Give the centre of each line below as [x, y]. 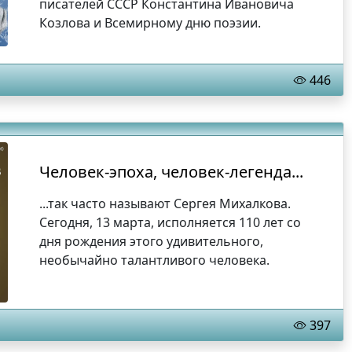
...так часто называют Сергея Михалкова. [165, 203]
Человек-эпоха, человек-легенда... [172, 172]
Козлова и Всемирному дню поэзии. [150, 23]
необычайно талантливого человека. [155, 260]
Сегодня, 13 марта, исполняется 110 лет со [170, 222]
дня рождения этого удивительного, [152, 241]
